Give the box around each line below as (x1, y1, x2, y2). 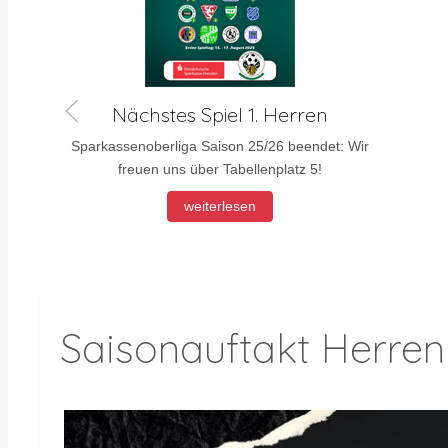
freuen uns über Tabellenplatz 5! (118, 161, 322, 177)
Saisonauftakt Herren (60, 323, 445, 373)
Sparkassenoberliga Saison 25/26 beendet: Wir (71, 138, 369, 154)
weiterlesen (184, 198, 256, 214)
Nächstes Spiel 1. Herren (112, 102, 328, 127)
